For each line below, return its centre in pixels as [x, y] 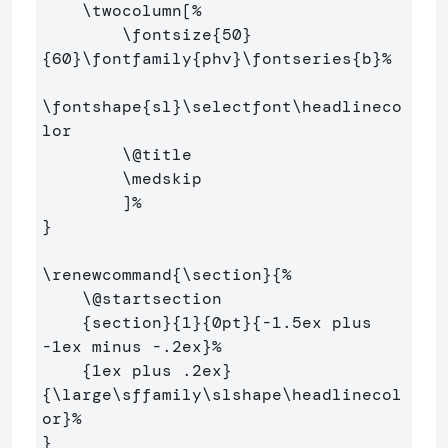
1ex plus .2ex [157, 370]
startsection [162, 298]
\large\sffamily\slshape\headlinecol [227, 394]
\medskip [162, 178]
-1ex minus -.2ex [122, 346]
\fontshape [92, 106]
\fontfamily [137, 58]
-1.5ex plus [317, 322]
